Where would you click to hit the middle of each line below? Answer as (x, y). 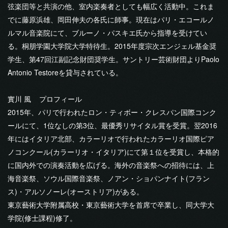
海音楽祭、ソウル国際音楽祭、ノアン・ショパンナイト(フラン (109, 178)
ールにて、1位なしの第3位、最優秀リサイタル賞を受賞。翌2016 (112, 125)
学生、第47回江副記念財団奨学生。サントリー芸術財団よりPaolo (113, 59)
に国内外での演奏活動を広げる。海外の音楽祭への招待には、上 (111, 165)
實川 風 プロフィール (45, 98)
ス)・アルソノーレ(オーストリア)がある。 (76, 191)
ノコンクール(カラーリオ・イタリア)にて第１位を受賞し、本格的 (113, 151)
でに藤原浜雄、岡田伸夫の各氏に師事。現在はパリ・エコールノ (111, 19)
